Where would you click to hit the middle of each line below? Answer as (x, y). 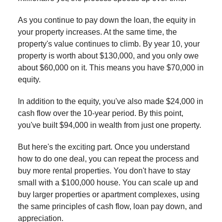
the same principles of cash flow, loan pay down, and (110, 206)
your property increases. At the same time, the (97, 32)
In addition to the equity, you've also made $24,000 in (111, 101)
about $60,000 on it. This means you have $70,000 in (111, 67)
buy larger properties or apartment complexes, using (109, 194)
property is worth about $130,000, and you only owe (108, 55)
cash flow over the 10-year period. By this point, (101, 113)
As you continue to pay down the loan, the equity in (107, 20)
